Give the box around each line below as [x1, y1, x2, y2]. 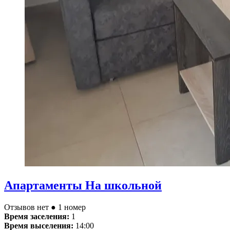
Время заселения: [4, 212, 69, 221]
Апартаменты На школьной [4, 179, 162, 192]
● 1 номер [51, 202, 86, 212]
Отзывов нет [4, 202, 51, 212]
